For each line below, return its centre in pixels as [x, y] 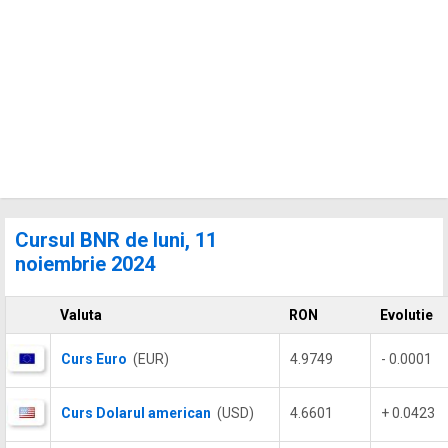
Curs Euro [94, 359]
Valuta [81, 315]
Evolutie [406, 315]
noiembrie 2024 [85, 264]
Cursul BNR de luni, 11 [116, 240]
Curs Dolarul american [136, 413]
